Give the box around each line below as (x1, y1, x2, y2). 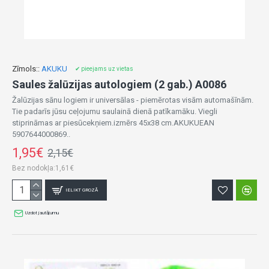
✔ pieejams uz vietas (75, 65, 133, 72)
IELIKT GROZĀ (65, 187, 98, 193)
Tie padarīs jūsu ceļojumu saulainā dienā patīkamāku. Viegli (12, 107, 217, 116)
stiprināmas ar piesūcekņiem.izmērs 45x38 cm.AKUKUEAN (12, 118, 214, 127)
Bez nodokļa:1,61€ (12, 164, 74, 172)
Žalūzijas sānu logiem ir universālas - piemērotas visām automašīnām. (12, 95, 253, 104)
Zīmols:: (12, 64, 40, 73)
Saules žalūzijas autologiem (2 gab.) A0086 (12, 78, 226, 91)
